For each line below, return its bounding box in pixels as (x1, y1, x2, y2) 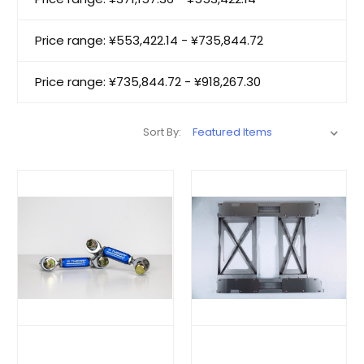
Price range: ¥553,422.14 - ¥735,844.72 (35, 31, 263, 49)
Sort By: (143, 123, 181, 140)
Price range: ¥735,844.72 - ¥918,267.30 (35, 72, 261, 90)
